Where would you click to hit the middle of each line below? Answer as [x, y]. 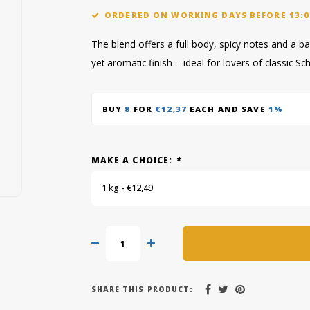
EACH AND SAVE [227, 109]
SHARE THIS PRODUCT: [142, 289]
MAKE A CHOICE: [134, 160]
